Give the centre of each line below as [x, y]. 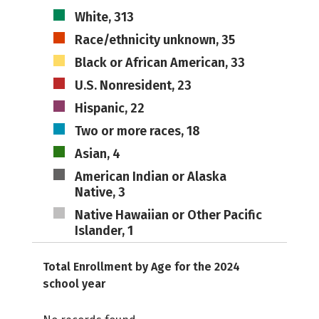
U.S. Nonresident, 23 [133, 85]
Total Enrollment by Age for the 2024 [141, 267]
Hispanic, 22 [109, 108]
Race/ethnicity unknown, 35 [155, 40]
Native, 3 [100, 192]
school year [74, 284]
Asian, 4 [97, 154]
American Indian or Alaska [150, 177]
